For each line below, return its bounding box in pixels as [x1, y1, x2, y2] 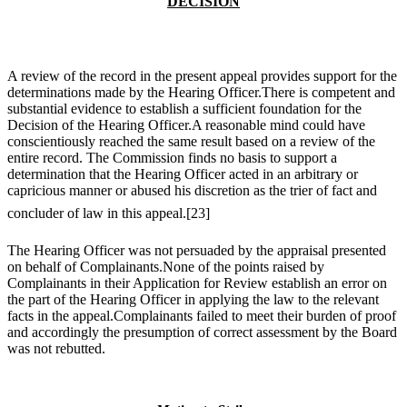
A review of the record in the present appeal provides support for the [7, 68, 397, 84]
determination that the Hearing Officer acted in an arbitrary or [7, 166, 358, 183]
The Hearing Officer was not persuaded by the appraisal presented [7, 243, 386, 259]
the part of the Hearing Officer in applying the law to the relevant [7, 292, 379, 308]
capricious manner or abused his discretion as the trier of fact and [7, 183, 377, 199]
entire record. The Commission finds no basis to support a [7, 150, 337, 166]
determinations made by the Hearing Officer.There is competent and [7, 84, 395, 101]
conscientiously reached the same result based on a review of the [7, 134, 375, 150]
